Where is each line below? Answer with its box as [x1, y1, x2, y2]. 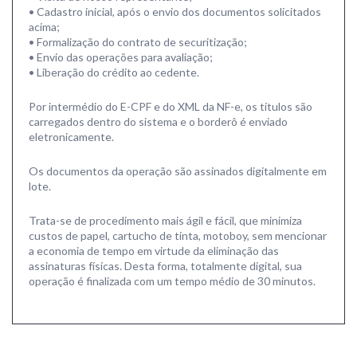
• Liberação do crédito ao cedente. [29, 65, 199, 79]
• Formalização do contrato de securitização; [29, 35, 247, 49]
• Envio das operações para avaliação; [29, 50, 213, 64]
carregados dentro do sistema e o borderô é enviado [29, 115, 288, 128]
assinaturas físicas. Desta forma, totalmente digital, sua [29, 259, 302, 273]
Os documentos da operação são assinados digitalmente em [29, 164, 327, 178]
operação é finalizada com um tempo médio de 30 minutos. [29, 274, 316, 288]
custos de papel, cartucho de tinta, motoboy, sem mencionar [29, 229, 327, 242]
